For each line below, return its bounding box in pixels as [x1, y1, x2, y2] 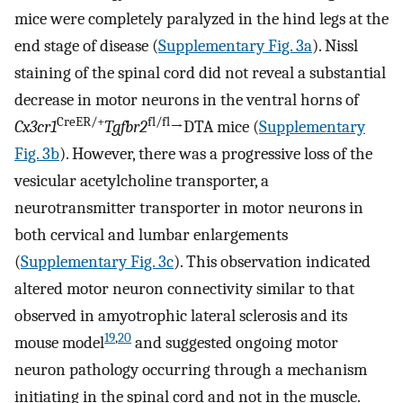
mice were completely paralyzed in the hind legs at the [14, 8, 389, 29]
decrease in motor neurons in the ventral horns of [14, 89, 359, 110]
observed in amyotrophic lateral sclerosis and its [14, 305, 347, 326]
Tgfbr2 [104, 116, 148, 137]
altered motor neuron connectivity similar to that [14, 278, 354, 299]
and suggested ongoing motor [131, 332, 338, 353]
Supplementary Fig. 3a [158, 35, 312, 56]
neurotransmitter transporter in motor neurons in [14, 197, 363, 218]
